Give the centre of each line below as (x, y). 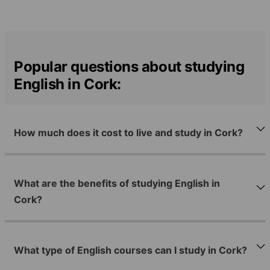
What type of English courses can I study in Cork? (130, 250)
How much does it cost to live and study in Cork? (128, 132)
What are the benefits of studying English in (117, 184)
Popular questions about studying (129, 66)
